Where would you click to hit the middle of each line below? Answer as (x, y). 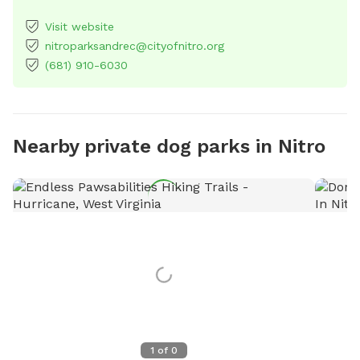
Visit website (80, 26)
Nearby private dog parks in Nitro (169, 146)
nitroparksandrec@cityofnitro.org (135, 45)
